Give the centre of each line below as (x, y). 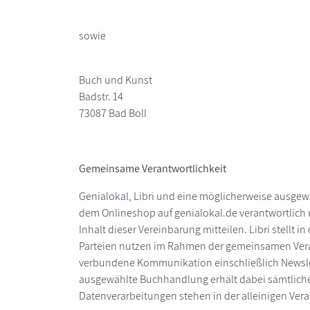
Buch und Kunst (116, 80)
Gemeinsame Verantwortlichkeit (153, 169)
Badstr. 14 (101, 97)
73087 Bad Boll (113, 113)
